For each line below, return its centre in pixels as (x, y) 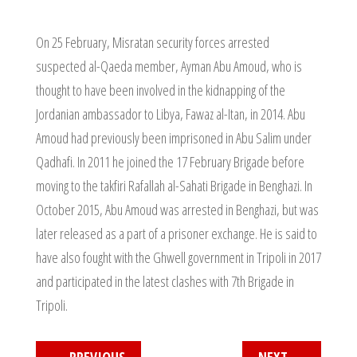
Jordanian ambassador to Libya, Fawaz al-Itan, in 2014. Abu (170, 114)
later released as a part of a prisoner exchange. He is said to (176, 233)
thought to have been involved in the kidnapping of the (160, 90)
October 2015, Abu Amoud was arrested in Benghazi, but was (177, 210)
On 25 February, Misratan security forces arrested (152, 42)
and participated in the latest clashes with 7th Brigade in (165, 281)
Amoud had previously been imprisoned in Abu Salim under (173, 138)
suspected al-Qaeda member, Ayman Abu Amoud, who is (169, 66)
